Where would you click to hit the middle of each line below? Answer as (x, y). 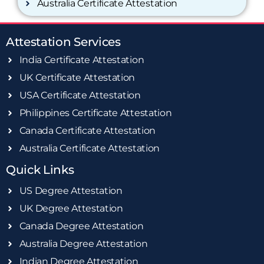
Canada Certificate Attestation (87, 131)
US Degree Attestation (71, 191)
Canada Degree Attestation (81, 226)
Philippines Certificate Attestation (95, 113)
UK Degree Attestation (71, 209)
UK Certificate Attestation (77, 78)
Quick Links (40, 170)
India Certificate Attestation (82, 60)
